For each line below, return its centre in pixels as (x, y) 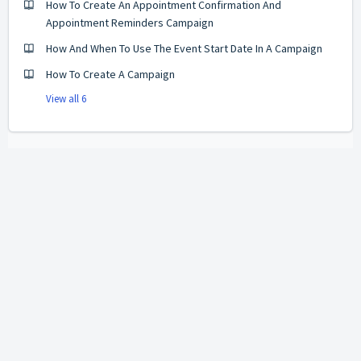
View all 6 (66, 99)
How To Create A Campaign (110, 74)
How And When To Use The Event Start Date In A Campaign (184, 48)
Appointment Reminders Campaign (130, 23)
